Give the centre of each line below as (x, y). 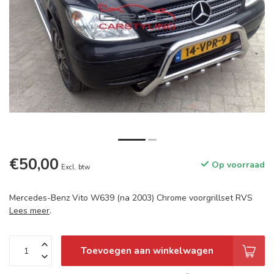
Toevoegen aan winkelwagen (147, 250)
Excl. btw (76, 167)
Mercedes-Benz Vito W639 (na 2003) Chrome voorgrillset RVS (131, 198)
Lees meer (29, 211)
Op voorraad (237, 165)
